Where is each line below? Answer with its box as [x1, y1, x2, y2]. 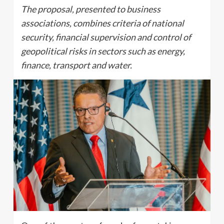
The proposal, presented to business [21, 3, 160, 14]
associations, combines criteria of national [21, 17, 184, 28]
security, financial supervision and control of [21, 31, 191, 42]
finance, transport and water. [21, 59, 132, 70]
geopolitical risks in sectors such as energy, [21, 45, 185, 56]
